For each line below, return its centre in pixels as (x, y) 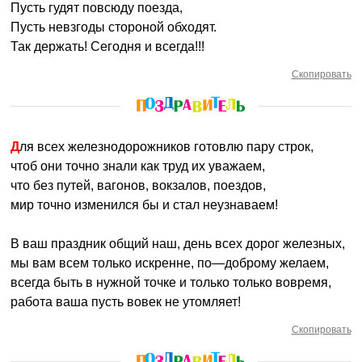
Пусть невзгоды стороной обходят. (114, 27)
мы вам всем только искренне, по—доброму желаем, (170, 263)
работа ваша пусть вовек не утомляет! (126, 302)
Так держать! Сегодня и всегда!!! (108, 46)
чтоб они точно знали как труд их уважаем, (138, 166)
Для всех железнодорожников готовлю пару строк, (167, 147)
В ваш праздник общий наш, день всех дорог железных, (178, 244)
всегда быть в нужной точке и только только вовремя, (171, 282)
